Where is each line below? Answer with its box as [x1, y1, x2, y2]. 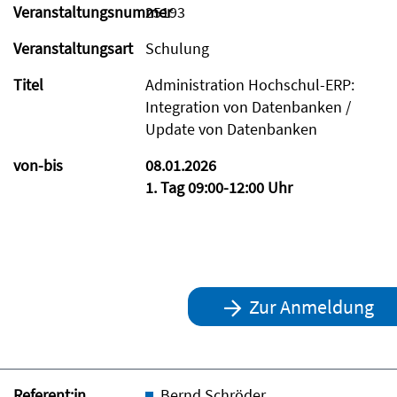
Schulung [145, 37, 210, 58]
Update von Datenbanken [145, 118, 318, 139]
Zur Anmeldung [245, 293, 375, 319]
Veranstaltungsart [13, 37, 133, 58]
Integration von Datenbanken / [145, 96, 352, 117]
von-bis [13, 154, 63, 175]
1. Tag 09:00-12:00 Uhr [145, 176, 293, 198]
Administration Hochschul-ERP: [145, 74, 355, 95]
